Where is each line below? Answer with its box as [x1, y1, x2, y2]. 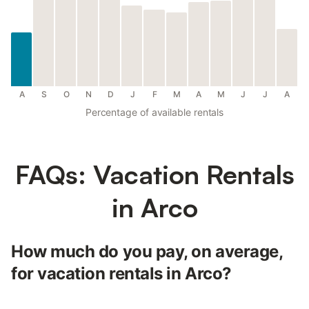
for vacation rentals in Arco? [11, 263, 232, 284]
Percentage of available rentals [85, 106, 224, 119]
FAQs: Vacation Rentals [14, 158, 295, 191]
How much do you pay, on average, [11, 241, 283, 262]
